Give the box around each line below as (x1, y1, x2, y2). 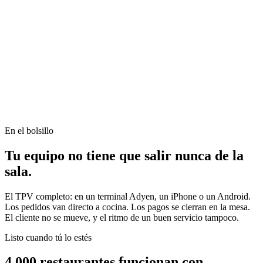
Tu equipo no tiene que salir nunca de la (5, 147, 244, 163)
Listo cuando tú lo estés (5, 232, 92, 242)
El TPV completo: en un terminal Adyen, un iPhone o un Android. (5, 191, 251, 201)
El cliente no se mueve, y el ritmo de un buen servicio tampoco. (5, 212, 239, 222)
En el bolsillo (5, 125, 53, 136)
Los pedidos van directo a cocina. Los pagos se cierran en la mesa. (5, 201, 250, 212)
